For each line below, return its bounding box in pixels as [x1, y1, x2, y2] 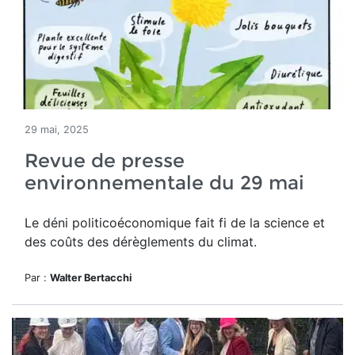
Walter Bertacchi [50, 272, 132, 284]
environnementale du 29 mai [25, 171, 304, 194]
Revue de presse [25, 149, 185, 172]
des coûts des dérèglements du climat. [25, 234, 257, 250]
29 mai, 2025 [25, 124, 89, 136]
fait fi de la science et [195, 215, 325, 231]
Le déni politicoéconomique [25, 215, 195, 231]
